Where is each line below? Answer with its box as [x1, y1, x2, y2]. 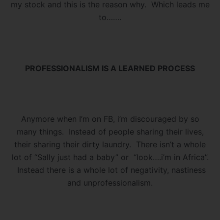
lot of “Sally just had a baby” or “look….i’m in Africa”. [11, 152, 209, 162]
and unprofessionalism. [67, 177, 153, 188]
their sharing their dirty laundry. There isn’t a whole [14, 139, 206, 149]
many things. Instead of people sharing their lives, [16, 126, 204, 137]
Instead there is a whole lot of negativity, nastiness [14, 165, 206, 175]
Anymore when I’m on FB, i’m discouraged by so [21, 113, 199, 124]
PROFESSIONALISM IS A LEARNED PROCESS [25, 63, 195, 73]
